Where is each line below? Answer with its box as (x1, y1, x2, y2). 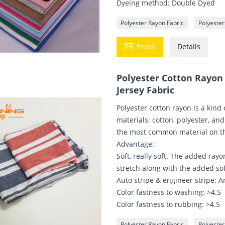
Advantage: (117, 139, 155, 149)
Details (177, 41, 201, 51)
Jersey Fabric (117, 83, 175, 96)
